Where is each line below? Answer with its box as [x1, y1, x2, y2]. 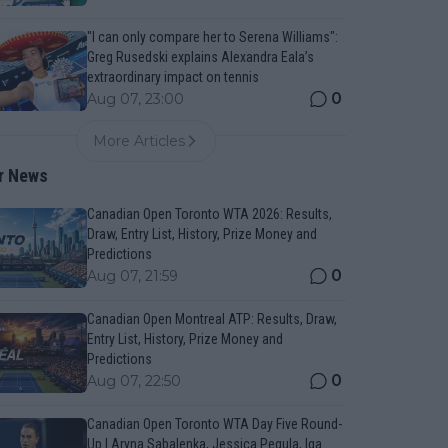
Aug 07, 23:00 [86, 90, 184, 108]
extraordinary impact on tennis [86, 69, 259, 85]
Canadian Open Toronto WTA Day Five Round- [86, 416, 342, 432]
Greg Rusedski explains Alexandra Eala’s [86, 49, 314, 65]
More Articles [93, 132, 186, 150]
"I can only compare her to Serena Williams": [86, 29, 338, 45]
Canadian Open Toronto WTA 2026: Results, [86, 206, 332, 222]
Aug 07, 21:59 [86, 267, 178, 285]
